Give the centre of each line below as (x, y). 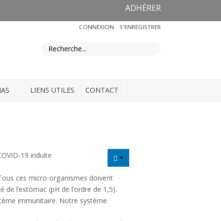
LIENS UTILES (52, 90)
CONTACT (102, 90)
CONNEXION (97, 27)
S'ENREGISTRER (140, 27)
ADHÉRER (143, 8)
